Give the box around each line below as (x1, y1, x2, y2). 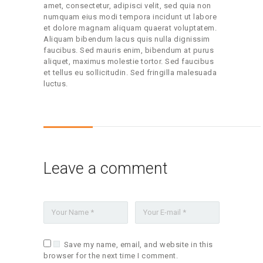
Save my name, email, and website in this (63, 240, 213, 249)
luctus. (43, 79, 68, 89)
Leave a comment (43, 159, 168, 178)
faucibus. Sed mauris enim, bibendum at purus (43, 46, 214, 55)
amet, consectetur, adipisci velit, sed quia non (43, 1, 211, 11)
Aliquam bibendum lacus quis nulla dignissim (43, 35, 210, 44)
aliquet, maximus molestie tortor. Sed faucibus (43, 57, 214, 66)
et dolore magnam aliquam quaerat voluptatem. (43, 23, 217, 33)
